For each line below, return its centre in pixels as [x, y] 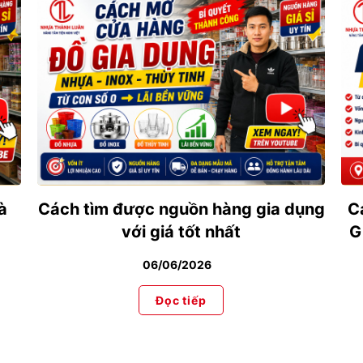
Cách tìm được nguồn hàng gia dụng [181, 209]
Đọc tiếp [181, 300]
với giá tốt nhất [181, 231]
